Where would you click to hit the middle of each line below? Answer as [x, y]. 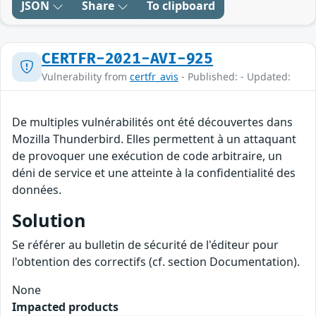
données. [37, 190]
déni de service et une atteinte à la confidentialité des [154, 173]
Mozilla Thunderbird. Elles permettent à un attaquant [154, 139]
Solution [49, 220]
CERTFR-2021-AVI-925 [128, 59]
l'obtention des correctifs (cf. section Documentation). [156, 262]
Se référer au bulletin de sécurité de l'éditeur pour [145, 245]
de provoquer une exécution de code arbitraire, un [147, 156]
